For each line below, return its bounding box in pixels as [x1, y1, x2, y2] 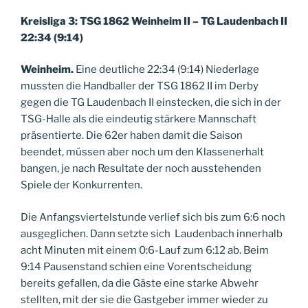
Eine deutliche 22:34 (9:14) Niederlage [76, 63, 259, 76]
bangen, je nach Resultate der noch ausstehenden [21, 162, 261, 175]
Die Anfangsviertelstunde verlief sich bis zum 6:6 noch [21, 210, 285, 223]
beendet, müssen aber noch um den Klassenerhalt [21, 146, 264, 159]
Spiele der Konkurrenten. [21, 179, 142, 192]
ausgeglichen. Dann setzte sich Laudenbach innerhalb [21, 227, 283, 240]
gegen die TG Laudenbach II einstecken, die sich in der [21, 96, 281, 109]
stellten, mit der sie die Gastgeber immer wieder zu [21, 293, 268, 306]
